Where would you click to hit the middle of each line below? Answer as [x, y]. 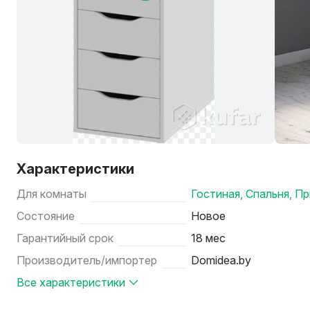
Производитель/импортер [87, 260]
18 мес [209, 238]
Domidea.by [221, 260]
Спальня [268, 194]
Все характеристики [71, 282]
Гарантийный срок [65, 238]
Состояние [46, 216]
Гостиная [216, 194]
